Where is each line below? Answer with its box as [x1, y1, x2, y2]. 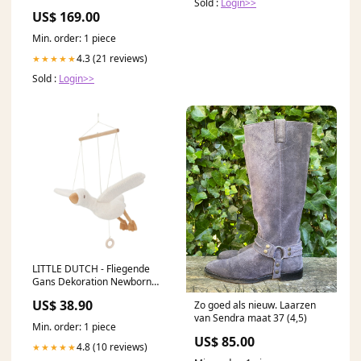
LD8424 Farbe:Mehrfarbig [32, 288, 148, 302]
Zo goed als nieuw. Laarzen [194, 298, 316, 313]
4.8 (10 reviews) [77, 340, 147, 355]
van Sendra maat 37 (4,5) [194, 311, 307, 326]
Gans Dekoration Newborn [32, 275, 151, 289]
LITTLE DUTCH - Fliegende [32, 262, 101, 276]
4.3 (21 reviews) [77, 52, 147, 66]
